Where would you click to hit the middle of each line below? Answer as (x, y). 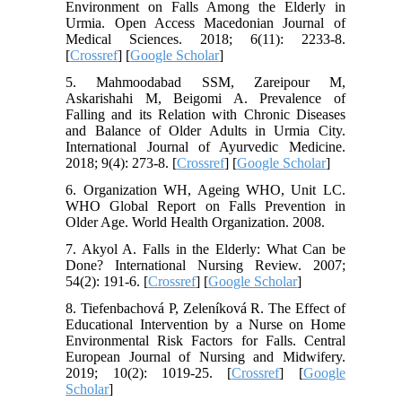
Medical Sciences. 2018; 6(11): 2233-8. (205, 39)
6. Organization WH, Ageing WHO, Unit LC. (205, 190)
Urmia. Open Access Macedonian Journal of (205, 23)
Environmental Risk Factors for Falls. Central (205, 341)
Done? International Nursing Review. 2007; (205, 266)
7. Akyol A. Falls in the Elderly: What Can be (205, 249)
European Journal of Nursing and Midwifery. (205, 357)
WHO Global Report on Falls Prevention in (205, 206)
